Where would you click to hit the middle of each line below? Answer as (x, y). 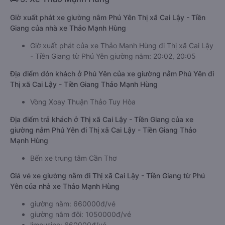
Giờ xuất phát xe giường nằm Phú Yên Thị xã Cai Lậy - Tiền (108, 17)
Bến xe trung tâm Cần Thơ (73, 158)
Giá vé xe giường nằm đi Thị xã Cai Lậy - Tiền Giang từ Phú (107, 176)
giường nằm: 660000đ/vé (73, 204)
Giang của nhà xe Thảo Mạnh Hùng (68, 28)
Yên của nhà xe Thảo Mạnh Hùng (65, 186)
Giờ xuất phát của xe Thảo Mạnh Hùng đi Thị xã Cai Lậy (122, 45)
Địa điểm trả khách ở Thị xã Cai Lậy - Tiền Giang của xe (102, 119)
